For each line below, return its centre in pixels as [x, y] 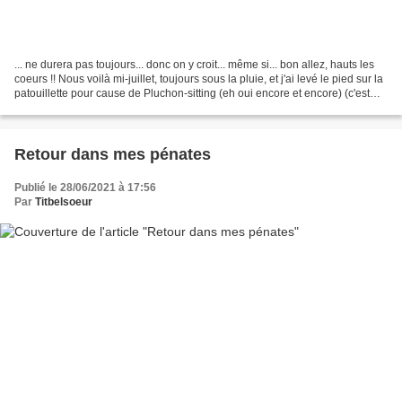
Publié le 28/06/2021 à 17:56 [85, 187]
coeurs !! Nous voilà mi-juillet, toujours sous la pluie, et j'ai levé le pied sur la [199, 79]
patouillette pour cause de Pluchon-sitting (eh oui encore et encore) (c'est [192, 93]
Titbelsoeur [64, 201]
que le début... [49, 107]
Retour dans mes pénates [113, 154]
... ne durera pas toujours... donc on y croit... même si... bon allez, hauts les [194, 64]
